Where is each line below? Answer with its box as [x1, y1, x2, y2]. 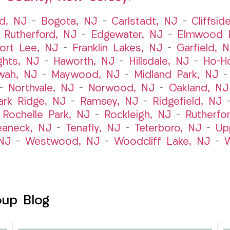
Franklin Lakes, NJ [72, 43, 162, 54]
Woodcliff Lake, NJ [113, 137, 210, 147]
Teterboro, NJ [134, 123, 201, 134]
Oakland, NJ [169, 83, 228, 94]
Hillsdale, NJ [128, 56, 189, 67]
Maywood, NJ [51, 70, 120, 81]
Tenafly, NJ [65, 123, 120, 134]
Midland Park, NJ [133, 70, 218, 81]
